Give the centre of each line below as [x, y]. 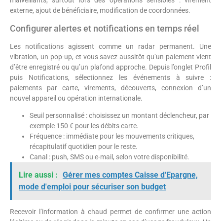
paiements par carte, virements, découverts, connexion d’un [110, 88]
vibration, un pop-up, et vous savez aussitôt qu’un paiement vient [110, 56]
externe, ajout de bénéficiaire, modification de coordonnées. [100, 11]
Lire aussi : [39, 175]
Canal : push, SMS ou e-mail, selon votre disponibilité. [110, 157]
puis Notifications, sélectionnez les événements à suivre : [110, 77]
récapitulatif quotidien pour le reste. [84, 147]
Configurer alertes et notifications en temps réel [105, 28]
